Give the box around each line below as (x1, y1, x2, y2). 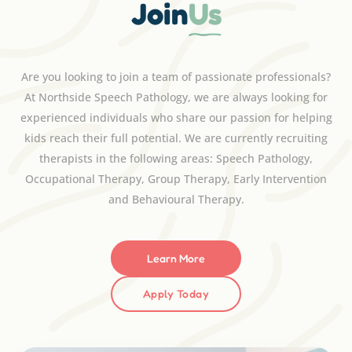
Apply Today (142, 287, 210, 301)
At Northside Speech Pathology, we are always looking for (24, 89, 328, 104)
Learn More (147, 251, 205, 265)
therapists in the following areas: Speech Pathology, (39, 150, 313, 166)
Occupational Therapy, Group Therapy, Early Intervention (25, 170, 327, 186)
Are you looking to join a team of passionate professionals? (21, 68, 331, 84)
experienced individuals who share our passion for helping (20, 109, 332, 125)
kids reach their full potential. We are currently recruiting (24, 130, 328, 145)
